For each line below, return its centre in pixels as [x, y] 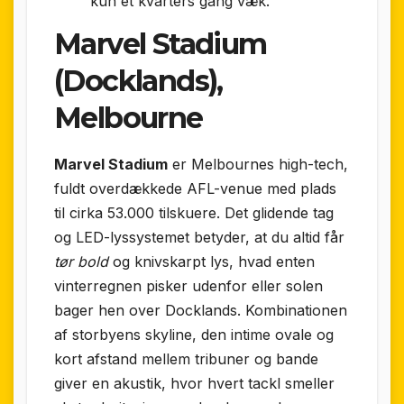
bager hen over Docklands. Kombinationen [201, 310]
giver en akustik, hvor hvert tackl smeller [194, 383]
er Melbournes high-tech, [258, 164]
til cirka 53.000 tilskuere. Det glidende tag [194, 212]
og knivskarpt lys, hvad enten [211, 261]
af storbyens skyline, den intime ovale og [194, 334]
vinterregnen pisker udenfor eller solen [188, 285]
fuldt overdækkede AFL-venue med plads [195, 188]
